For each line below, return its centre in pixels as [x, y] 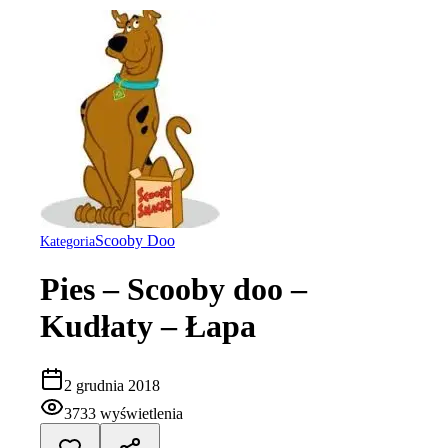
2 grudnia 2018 [112, 385]
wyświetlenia [141, 413]
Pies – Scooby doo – [173, 289]
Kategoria [67, 241]
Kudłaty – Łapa [148, 326]
